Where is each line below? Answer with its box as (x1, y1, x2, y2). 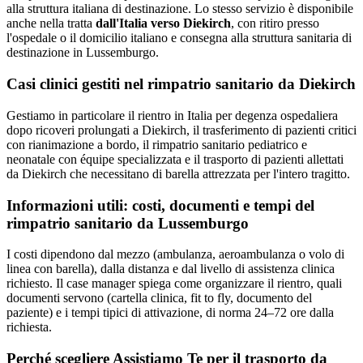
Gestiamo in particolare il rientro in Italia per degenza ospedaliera (6, 108, 338, 122)
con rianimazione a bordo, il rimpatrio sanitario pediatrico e (6, 137, 307, 152)
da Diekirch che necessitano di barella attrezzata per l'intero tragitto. (6, 166, 350, 181)
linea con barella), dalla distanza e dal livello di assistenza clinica (6, 262, 335, 276)
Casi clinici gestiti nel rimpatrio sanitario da (6, 75, 299, 93)
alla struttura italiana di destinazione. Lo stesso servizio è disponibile (6, 2, 353, 16)
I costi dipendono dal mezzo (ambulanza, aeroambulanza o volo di (6, 247, 344, 262)
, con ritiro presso (231, 16, 319, 31)
